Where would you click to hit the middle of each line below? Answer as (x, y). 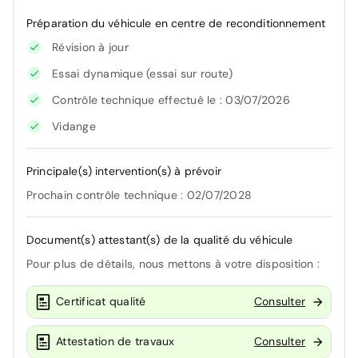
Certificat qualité (101, 302)
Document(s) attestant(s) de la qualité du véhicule (160, 239)
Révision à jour (90, 47)
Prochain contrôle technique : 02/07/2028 (139, 195)
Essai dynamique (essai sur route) (143, 73)
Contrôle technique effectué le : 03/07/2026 (171, 99)
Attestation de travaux (115, 342)
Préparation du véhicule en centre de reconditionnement (176, 23)
